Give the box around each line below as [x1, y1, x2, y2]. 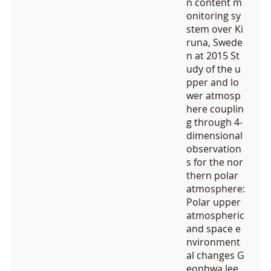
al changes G [186, 250, 244, 261]
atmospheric [186, 210, 244, 221]
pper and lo [186, 77, 239, 88]
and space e [186, 223, 241, 235]
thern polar [186, 170, 238, 181]
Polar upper [186, 197, 241, 208]
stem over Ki [186, 24, 243, 35]
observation [186, 143, 241, 155]
